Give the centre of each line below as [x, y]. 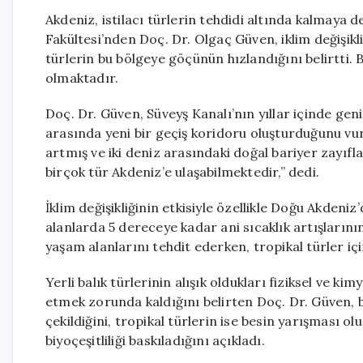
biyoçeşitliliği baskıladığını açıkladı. [155, 340]
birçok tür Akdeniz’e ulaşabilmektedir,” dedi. [182, 172]
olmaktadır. [82, 78]
